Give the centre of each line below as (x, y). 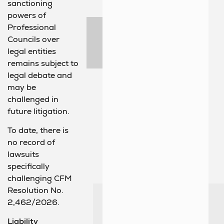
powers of (27, 15)
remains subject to (43, 63)
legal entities (32, 51)
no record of (31, 142)
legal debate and (40, 75)
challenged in (33, 99)
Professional (32, 27)
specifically (28, 166)
